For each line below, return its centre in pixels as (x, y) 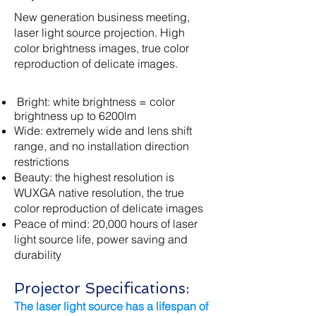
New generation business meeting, (102, 17)
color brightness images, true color (102, 48)
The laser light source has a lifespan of (111, 306)
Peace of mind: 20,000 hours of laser (106, 224)
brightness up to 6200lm (75, 116)
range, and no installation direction (102, 146)
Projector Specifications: (102, 288)
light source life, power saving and (101, 239)
